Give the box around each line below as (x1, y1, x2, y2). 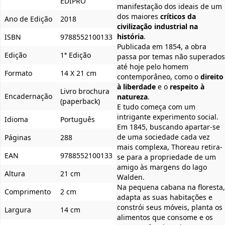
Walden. (117, 172, 145, 182)
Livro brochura (60, 86, 109, 96)
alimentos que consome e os (117, 212, 213, 222)
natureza (117, 91, 148, 101)
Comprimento (5, 186, 51, 196)
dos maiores (117, 11, 160, 21)
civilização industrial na (117, 21, 198, 31)
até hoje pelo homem (117, 61, 188, 71)
